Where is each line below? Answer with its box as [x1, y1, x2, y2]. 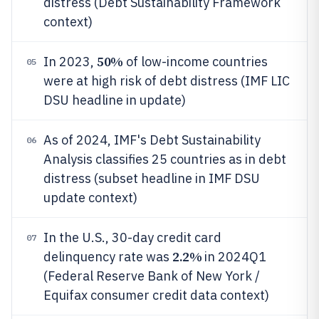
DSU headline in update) [43, 92, 186, 108]
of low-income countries [122, 53, 268, 70]
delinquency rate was [43, 249, 172, 265]
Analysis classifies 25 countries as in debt [43, 151, 286, 167]
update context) [43, 189, 137, 206]
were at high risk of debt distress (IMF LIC [43, 73, 290, 89]
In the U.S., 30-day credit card [43, 229, 221, 246]
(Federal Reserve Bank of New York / [43, 268, 260, 284]
